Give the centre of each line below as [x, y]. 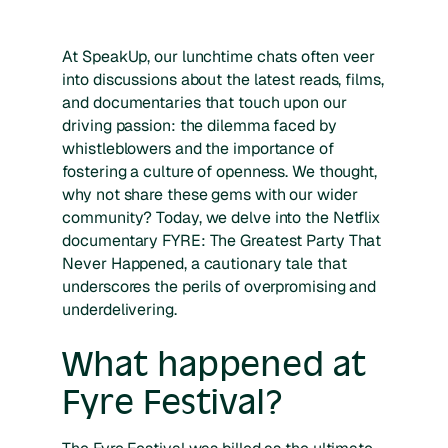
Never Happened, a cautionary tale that [204, 263]
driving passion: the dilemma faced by [199, 125]
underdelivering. [119, 309]
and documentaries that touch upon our [204, 102]
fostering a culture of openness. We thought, [219, 171]
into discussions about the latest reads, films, [223, 79]
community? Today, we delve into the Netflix [221, 217]
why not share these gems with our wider [210, 194]
